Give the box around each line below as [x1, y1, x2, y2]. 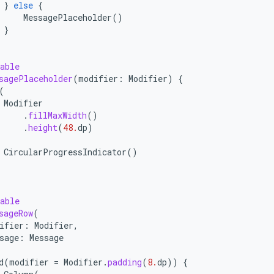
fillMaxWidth [28, 109, 87, 121]
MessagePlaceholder [23, 12, 112, 23]
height [28, 122, 57, 133]
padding [108, 256, 142, 268]
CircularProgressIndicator [4, 146, 127, 158]
